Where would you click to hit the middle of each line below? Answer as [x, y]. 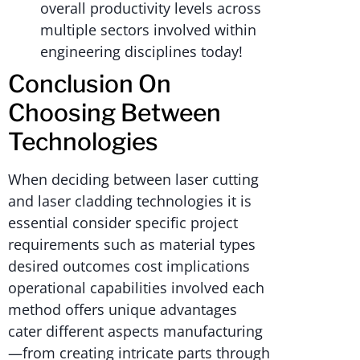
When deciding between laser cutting [133, 180]
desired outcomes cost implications [129, 266]
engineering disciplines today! [141, 52]
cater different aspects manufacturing [135, 331]
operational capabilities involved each [136, 288]
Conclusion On [90, 84]
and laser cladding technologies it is [130, 201]
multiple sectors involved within [148, 30]
